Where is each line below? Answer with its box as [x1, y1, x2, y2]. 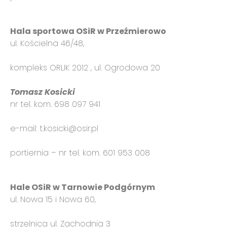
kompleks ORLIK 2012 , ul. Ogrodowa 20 [10, 62, 160, 73]
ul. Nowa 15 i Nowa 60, [10, 194, 96, 205]
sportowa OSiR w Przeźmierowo [31, 25, 166, 37]
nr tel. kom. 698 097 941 [10, 98, 100, 110]
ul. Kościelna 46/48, [10, 37, 84, 49]
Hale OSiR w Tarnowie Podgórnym [10, 181, 155, 193]
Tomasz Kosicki [10, 86, 75, 98]
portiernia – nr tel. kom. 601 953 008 [10, 147, 150, 159]
